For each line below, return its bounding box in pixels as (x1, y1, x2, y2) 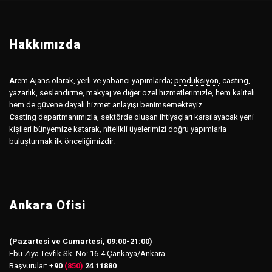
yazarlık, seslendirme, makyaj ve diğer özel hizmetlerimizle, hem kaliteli (9, 87, 255, 97)
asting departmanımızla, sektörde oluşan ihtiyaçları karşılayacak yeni (15, 112, 254, 121)
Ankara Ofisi (9, 197, 86, 212)
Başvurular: (9, 260, 49, 270)
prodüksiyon (174, 75, 219, 85)
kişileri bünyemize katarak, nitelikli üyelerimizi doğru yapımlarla (9, 124, 226, 134)
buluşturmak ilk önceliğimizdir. (9, 136, 115, 146)
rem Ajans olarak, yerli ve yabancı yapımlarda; (15, 75, 172, 85)
